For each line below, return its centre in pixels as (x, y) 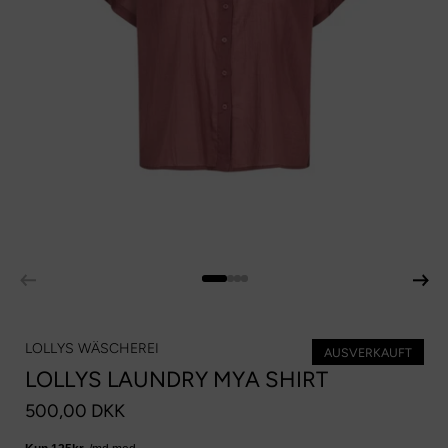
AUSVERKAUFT (368, 352)
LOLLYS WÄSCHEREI (92, 348)
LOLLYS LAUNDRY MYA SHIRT (176, 379)
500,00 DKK (75, 411)
